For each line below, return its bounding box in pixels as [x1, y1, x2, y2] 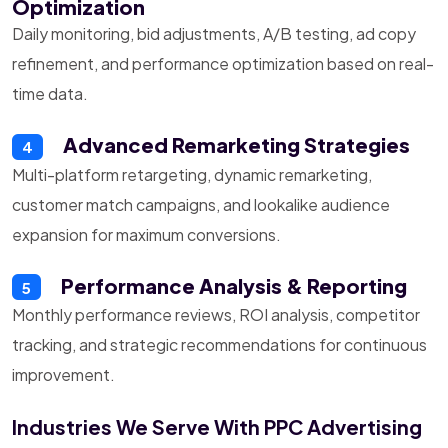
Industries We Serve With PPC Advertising [12, 413, 422, 439]
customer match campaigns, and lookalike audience [12, 193, 390, 215]
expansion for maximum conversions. [12, 223, 281, 245]
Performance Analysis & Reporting [56, 272, 407, 298]
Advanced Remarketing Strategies [58, 132, 410, 158]
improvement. [12, 363, 115, 385]
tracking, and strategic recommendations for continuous [12, 333, 427, 355]
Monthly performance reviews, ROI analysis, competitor [12, 303, 420, 325]
